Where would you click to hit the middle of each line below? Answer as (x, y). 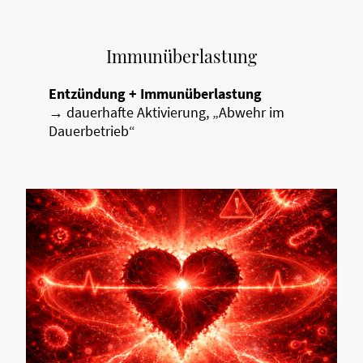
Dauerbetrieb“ (92, 131)
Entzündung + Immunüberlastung (155, 94)
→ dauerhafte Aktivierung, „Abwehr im (167, 113)
